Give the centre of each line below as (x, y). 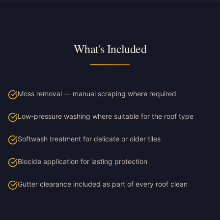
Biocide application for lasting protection (82, 161)
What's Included (110, 49)
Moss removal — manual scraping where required (97, 94)
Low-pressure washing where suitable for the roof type (106, 116)
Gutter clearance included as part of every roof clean (103, 184)
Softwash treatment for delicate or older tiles (89, 139)
